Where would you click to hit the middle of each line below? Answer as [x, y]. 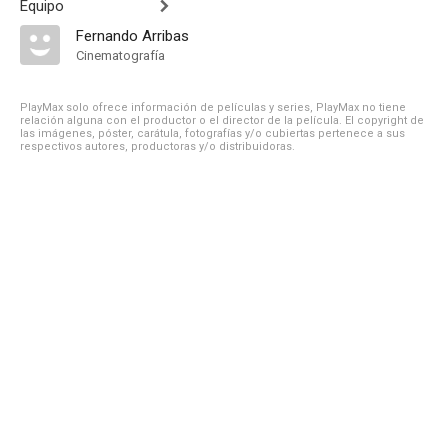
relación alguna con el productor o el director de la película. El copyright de [222, 120]
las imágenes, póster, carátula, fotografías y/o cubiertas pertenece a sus [212, 133]
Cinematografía [120, 55]
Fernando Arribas [132, 36]
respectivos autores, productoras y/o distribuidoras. [157, 146]
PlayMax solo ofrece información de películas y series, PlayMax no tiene [213, 107]
